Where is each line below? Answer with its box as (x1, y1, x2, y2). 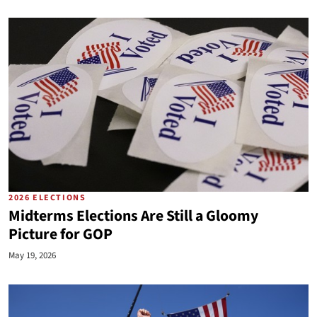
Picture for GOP (8, 224, 113, 246)
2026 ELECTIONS (8, 192, 86, 204)
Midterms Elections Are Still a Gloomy (8, 205, 258, 227)
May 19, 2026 (8, 249, 56, 262)
